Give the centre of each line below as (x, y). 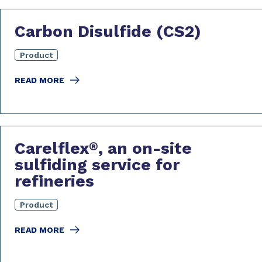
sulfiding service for (97, 165)
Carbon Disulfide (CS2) (108, 31)
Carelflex (52, 148)
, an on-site (145, 148)
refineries (54, 181)
